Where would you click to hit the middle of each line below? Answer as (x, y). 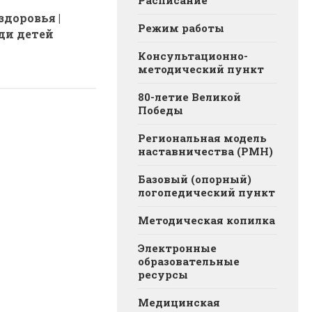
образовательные (189, 262)
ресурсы (163, 275)
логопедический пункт (206, 193)
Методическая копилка (206, 220)
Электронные (177, 248)
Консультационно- (193, 56)
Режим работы (181, 28)
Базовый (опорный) (195, 179)
